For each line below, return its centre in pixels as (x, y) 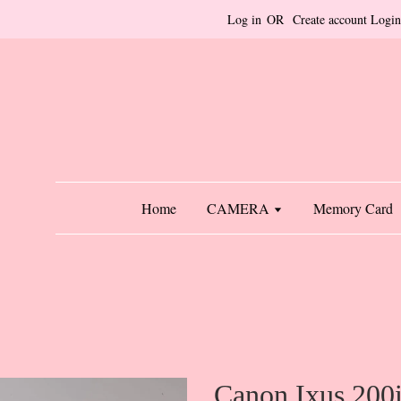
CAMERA (240, 208)
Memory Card (353, 208)
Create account (330, 19)
